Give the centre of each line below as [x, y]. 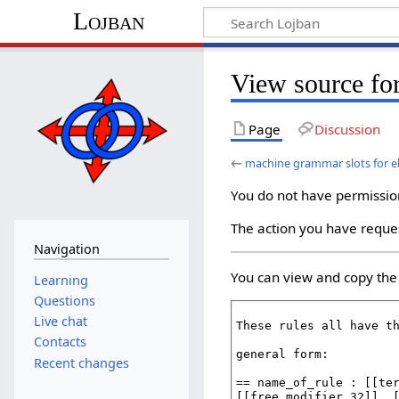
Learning [61, 280]
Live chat [60, 322]
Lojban [108, 21]
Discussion [347, 129]
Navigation [66, 249]
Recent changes [81, 362]
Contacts [60, 342]
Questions [64, 300]
